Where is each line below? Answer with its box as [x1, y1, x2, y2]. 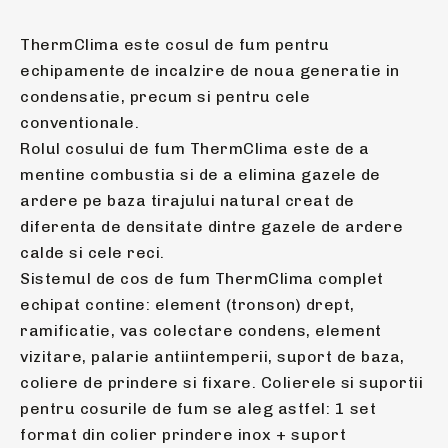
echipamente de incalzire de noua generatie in [20, 60, 400, 80]
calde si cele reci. [20, 242, 165, 262]
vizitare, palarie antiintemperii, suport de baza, [20, 346, 405, 366]
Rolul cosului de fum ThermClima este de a [20, 138, 370, 158]
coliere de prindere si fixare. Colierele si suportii [20, 372, 423, 392]
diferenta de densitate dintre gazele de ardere [20, 216, 403, 236]
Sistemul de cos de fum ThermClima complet [20, 268, 384, 288]
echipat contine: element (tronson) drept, [20, 294, 355, 314]
